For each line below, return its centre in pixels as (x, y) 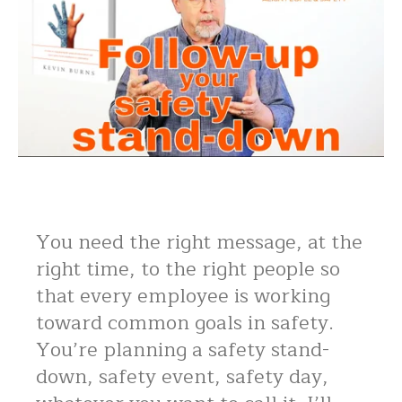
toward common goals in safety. (185, 323)
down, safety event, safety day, (182, 376)
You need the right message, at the (199, 242)
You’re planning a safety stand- (183, 350)
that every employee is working (183, 296)
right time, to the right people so (188, 269)
